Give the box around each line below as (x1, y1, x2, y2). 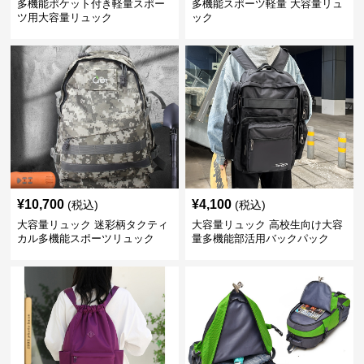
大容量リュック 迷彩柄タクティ (17, 219, 169, 231)
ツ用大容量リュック (17, 11, 113, 24)
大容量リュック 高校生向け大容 (191, 219, 343, 231)
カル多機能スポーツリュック (17, 232, 155, 245)
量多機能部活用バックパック (191, 232, 329, 245)
